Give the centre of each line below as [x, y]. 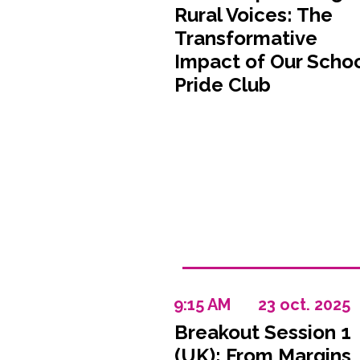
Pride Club [222, 85]
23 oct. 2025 [304, 305]
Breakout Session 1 [262, 332]
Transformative [245, 38]
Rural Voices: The [253, 15]
